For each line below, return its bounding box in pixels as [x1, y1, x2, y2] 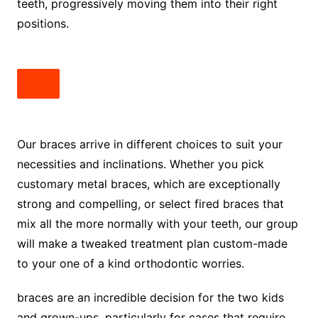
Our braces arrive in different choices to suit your [16, 137, 283, 151]
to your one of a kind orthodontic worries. [16, 256, 244, 270]
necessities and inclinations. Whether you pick [16, 157, 264, 171]
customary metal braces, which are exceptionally [16, 177, 280, 191]
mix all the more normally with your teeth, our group [16, 216, 298, 231]
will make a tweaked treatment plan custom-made [16, 236, 287, 251]
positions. [16, 16, 69, 31]
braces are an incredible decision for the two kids [16, 290, 284, 305]
